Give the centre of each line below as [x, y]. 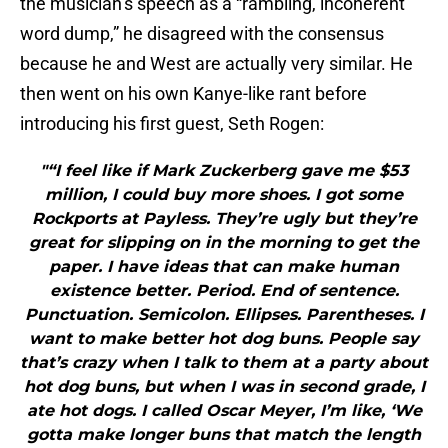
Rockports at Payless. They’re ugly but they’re [224, 219]
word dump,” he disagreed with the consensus [202, 34]
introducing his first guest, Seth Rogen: [172, 124]
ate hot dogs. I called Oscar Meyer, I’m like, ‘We [224, 411]
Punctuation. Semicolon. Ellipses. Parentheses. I [224, 315]
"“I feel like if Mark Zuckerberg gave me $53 [224, 171]
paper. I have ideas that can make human [224, 267]
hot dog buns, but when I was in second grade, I [224, 387]
